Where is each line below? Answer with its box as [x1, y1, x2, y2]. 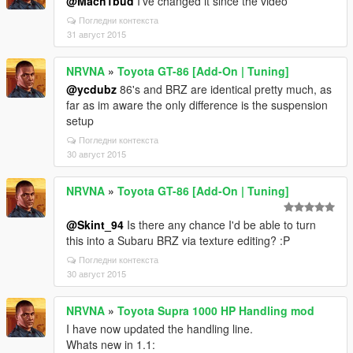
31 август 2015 [67, 28, 126, 40]
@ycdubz [66, 81, 117, 97]
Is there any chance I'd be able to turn [124, 217, 316, 232]
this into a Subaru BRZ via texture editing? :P [66, 232, 290, 248]
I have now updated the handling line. [66, 321, 253, 336]
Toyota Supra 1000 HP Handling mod [117, 303, 314, 318]
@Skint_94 [66, 217, 124, 232]
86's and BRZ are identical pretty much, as [117, 81, 332, 97]
